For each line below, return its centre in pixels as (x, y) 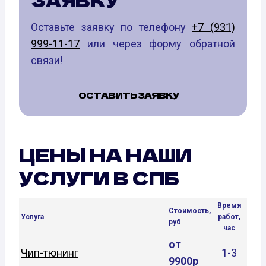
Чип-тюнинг (50, 253)
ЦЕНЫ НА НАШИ (105, 155)
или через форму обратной (157, 44)
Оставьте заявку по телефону (112, 27)
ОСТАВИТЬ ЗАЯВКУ (128, 95)
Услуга (32, 217)
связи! (47, 61)
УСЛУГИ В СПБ (99, 178)
